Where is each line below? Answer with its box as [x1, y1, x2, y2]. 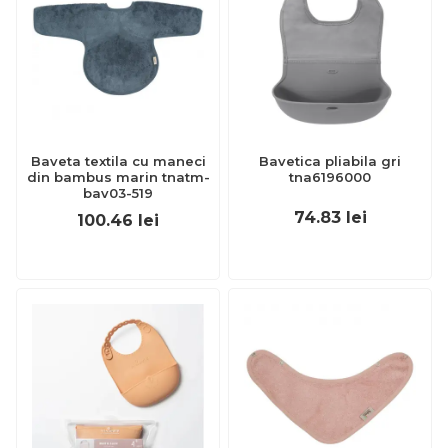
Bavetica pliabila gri [259, 153, 401, 169]
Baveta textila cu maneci [30, 153, 206, 169]
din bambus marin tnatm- [26, 169, 210, 185]
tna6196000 [289, 169, 371, 185]
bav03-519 [83, 185, 153, 201]
